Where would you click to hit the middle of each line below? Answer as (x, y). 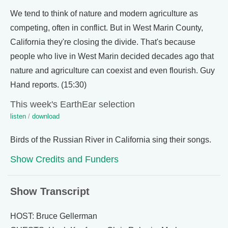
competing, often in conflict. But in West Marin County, (107, 28)
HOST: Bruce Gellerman (54, 216)
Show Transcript (50, 191)
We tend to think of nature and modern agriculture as (104, 13)
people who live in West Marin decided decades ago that (112, 56)
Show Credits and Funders (64, 159)
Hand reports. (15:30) (48, 85)
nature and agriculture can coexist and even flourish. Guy (112, 70)
